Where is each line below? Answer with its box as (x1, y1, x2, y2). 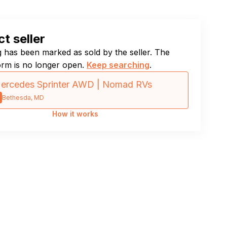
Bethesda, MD (2, 94, 44, 101)
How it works (52, 109, 98, 118)
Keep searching (87, 60, 149, 70)
